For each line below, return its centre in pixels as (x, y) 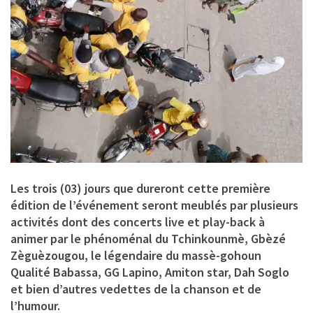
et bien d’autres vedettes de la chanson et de (136, 289)
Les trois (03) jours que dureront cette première (140, 188)
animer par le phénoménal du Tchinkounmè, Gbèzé (148, 238)
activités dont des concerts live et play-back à (138, 221)
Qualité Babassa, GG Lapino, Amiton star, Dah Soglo (150, 272)
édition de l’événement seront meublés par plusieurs (154, 205)
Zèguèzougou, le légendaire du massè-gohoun (136, 255)
